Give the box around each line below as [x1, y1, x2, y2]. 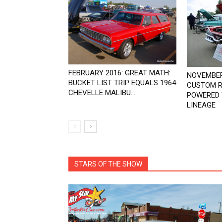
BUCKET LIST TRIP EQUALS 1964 [68, 78, 176, 88]
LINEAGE [187, 101, 216, 110]
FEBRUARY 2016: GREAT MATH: [68, 68, 170, 78]
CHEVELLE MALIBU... [68, 88, 135, 98]
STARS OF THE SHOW [74, 160, 142, 168]
